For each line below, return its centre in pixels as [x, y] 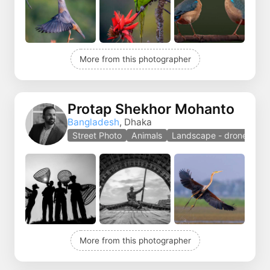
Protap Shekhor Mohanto [151, 109]
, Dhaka [136, 122]
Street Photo [97, 136]
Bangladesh [93, 122]
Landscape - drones [212, 136]
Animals [147, 136]
